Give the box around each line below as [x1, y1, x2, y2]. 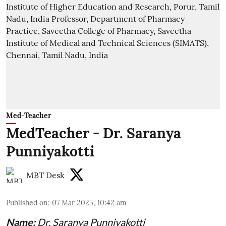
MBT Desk [26, 169, 65, 180]
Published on [6, 198, 48, 207]
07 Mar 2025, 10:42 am [52, 198, 127, 207]
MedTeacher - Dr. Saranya [6, 124, 181, 142]
